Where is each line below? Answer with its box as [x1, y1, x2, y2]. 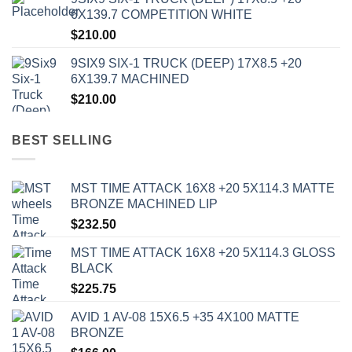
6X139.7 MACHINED [71, 71, 189, 86]
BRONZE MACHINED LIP [71, 197, 218, 211]
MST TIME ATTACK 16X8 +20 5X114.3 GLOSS [71, 246, 335, 260]
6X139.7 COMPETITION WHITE [71, 7, 252, 21]
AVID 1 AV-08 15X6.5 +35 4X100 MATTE [71, 310, 299, 324]
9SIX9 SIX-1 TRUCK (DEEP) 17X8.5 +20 [71, 56, 302, 70]
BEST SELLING [12, 133, 112, 147]
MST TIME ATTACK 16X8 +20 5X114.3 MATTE [71, 181, 335, 196]
